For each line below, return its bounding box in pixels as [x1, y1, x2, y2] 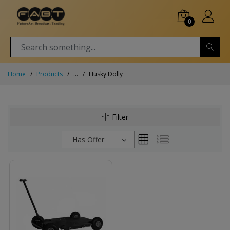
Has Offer [72, 135, 104, 144]
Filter [111, 112, 128, 122]
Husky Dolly [89, 70, 123, 79]
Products [36, 70, 63, 79]
